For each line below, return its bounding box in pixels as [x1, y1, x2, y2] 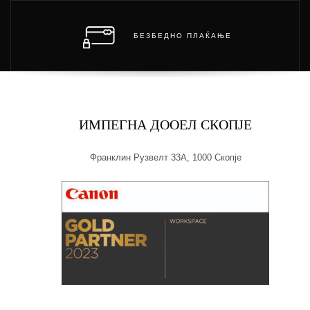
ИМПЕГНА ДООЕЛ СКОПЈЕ [79, 116, 252, 132]
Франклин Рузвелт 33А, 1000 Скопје [89, 152, 241, 163]
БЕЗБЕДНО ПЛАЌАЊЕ [133, 33, 232, 41]
